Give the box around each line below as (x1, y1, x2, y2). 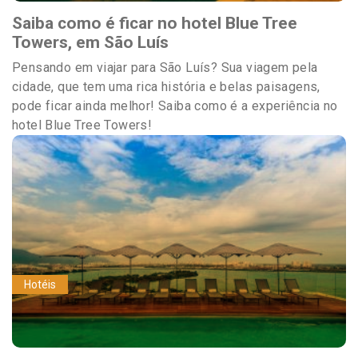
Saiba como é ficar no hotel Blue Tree (12, 13, 297, 33)
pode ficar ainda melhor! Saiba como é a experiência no (12, 97, 338, 113)
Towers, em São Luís (12, 32, 169, 52)
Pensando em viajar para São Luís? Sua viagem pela (12, 59, 318, 75)
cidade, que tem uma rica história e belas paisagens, (12, 78, 320, 94)
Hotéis (24, 277, 56, 291)
